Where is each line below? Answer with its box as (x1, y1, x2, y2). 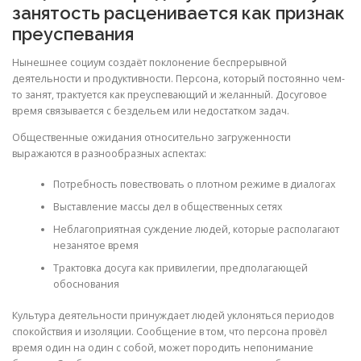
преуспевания (12, 23, 134, 44)
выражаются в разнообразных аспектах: (12, 147, 206, 160)
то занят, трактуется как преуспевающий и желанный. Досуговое (12, 87, 327, 102)
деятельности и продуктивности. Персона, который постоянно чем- (12, 71, 345, 85)
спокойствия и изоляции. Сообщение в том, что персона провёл (12, 324, 327, 338)
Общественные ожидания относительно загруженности (12, 131, 291, 144)
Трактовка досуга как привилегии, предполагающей (52, 261, 308, 276)
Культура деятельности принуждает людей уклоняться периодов (12, 308, 334, 322)
